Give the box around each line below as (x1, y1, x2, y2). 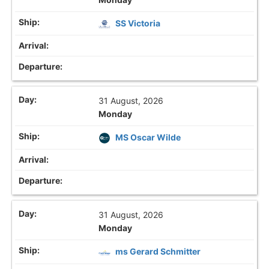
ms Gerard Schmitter (115, 246, 201, 257)
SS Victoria (115, 17, 161, 28)
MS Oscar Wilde (115, 132, 181, 143)
